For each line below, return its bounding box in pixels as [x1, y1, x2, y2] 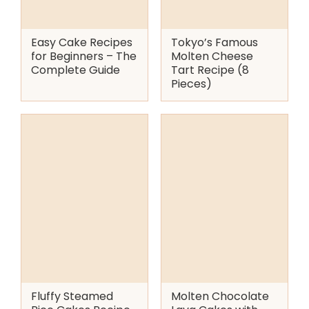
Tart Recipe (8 [171, 61, 249, 78]
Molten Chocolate [171, 288, 269, 304]
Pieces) [171, 75, 212, 92]
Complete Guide [31, 61, 120, 78]
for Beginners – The [31, 48, 137, 64]
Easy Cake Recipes [31, 34, 132, 50]
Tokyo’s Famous [171, 34, 258, 50]
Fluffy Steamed [31, 288, 113, 304]
